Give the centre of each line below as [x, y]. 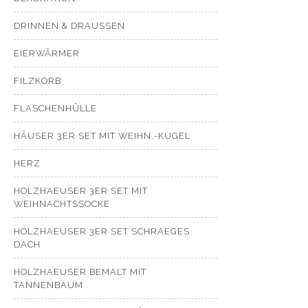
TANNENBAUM [48, 285]
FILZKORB [37, 81]
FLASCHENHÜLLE [55, 108]
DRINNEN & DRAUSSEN [69, 26]
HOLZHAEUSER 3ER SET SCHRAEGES [102, 231]
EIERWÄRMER [47, 53]
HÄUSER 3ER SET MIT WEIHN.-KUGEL [102, 136]
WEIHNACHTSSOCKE [62, 204]
